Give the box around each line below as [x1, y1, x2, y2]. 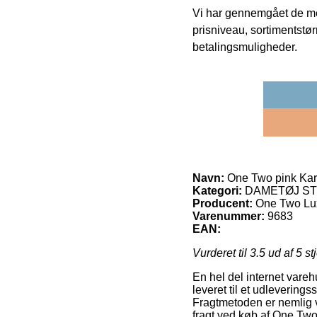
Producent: [192, 197, 253, 210]
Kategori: [192, 185, 242, 197]
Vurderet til [192, 247, 250, 260]
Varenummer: [192, 210, 265, 223]
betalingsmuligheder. [192, 41, 297, 54]
